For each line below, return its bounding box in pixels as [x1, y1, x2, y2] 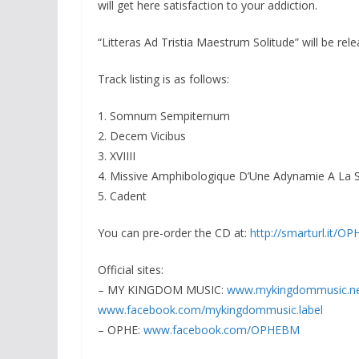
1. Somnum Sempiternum [98, 108, 230, 124]
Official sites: [98, 262, 163, 278]
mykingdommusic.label [205, 302, 323, 318]
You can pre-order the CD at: [98, 225, 250, 241]
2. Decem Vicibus [98, 128, 186, 144]
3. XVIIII [98, 148, 135, 164]
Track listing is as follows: [98, 71, 229, 87]
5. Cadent [98, 188, 147, 204]
